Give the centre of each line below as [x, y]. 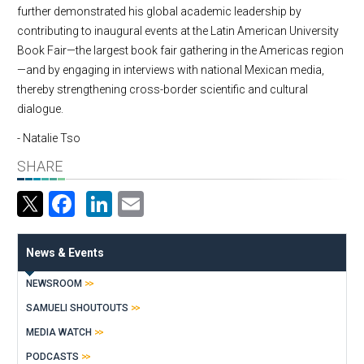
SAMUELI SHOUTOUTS [77, 308]
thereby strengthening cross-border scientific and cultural [162, 90]
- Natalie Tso [49, 139]
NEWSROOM [54, 283]
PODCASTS [52, 356]
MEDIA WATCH [59, 332]
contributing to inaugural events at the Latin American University [178, 31]
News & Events [65, 252]
